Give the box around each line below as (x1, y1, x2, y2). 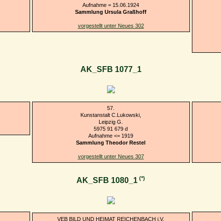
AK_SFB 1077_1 (80, 65, 142, 74)
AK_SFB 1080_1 (76, 176, 138, 185)
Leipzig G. (99, 118, 123, 125)
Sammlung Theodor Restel (76, 139, 146, 146)
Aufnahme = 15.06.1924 (82, 1, 139, 8)
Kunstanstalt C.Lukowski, (80, 111, 141, 118)
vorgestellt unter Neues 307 (77, 153, 144, 159)
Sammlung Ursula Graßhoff (75, 8, 147, 15)
